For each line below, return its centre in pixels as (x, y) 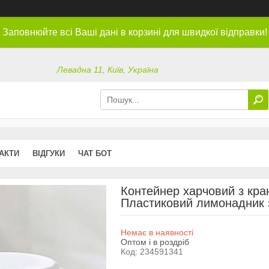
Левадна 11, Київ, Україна (108, 70)
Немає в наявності (157, 232)
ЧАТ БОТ (95, 153)
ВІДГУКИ (49, 153)
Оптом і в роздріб (155, 242)
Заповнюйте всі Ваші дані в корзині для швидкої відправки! (134, 32)
